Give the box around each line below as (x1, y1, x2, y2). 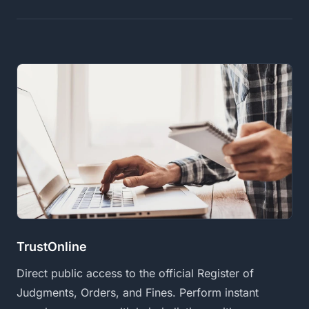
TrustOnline (17, 239, 87, 254)
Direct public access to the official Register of (17, 266, 254, 280)
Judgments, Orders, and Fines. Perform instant (17, 285, 259, 299)
